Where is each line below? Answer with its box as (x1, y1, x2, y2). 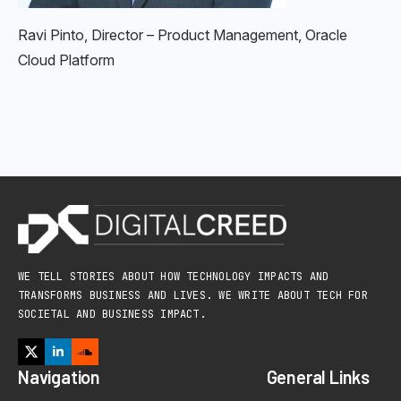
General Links (266, 366, 371, 388)
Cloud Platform (18, 51, 115, 69)
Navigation (18, 366, 100, 388)
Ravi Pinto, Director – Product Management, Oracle (18, 26, 347, 44)
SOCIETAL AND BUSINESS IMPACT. (18, 307, 206, 321)
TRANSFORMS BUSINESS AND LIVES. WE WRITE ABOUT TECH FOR (18, 288, 368, 303)
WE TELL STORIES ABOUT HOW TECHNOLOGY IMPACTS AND (18, 269, 329, 284)
